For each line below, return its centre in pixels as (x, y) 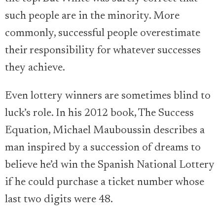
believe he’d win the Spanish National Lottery (110, 165)
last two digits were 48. (59, 200)
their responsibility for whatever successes (103, 51)
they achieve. (35, 68)
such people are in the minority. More (92, 16)
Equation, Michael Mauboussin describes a (105, 130)
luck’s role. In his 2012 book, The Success (99, 113)
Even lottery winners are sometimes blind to (108, 96)
